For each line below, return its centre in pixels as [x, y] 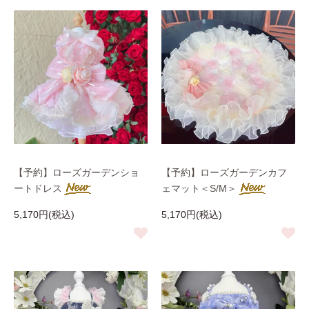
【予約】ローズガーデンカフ [224, 172]
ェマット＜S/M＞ [199, 188]
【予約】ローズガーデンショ [77, 172]
